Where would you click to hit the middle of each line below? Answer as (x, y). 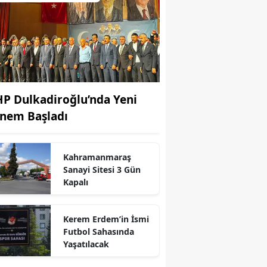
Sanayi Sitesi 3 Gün (102, 169)
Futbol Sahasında (98, 231)
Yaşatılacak (86, 244)
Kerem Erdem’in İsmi (106, 219)
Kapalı (75, 182)
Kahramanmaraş (97, 157)
